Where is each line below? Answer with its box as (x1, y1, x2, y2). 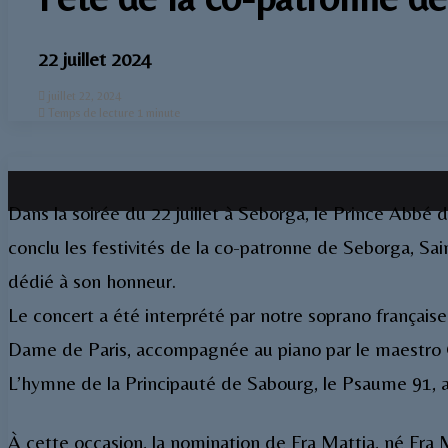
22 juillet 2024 (38, 46, 151, 70)
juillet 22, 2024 (48, 88, 121, 103)
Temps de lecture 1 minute (45, 105, 180, 120)
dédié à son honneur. (8, 268, 176, 292)
